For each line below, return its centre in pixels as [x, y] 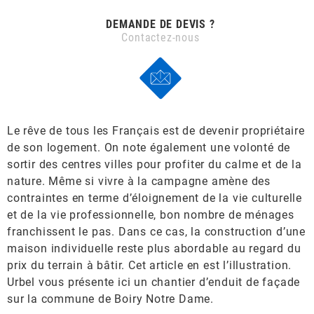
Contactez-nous [161, 37]
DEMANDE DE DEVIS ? [161, 24]
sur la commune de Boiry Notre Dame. [110, 299]
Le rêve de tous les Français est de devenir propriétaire [156, 131]
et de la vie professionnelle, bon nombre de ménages [151, 215]
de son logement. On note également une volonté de [149, 148]
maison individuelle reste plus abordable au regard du [154, 248]
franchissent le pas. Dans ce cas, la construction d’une [156, 232]
